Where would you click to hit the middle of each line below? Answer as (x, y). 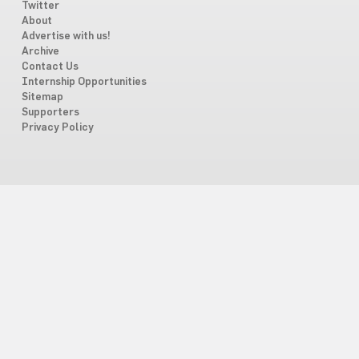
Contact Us (50, 67)
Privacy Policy (57, 127)
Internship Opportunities (84, 82)
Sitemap (42, 97)
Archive (40, 51)
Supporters (50, 112)
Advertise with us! (66, 36)
